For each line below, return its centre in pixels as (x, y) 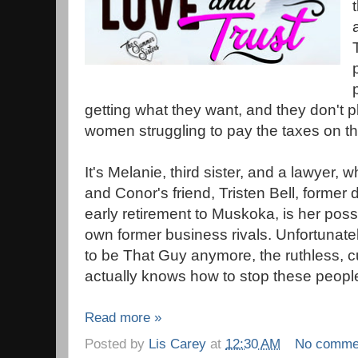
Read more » (123, 317)
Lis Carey (177, 344)
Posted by (117, 344)
